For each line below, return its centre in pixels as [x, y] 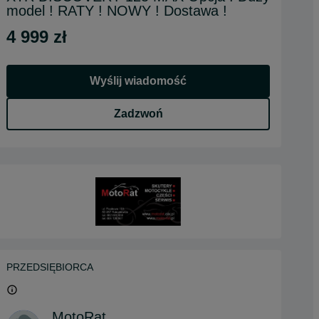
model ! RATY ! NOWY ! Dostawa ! [117, 11]
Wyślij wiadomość [138, 81]
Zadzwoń [138, 114]
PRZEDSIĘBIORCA [50, 267]
